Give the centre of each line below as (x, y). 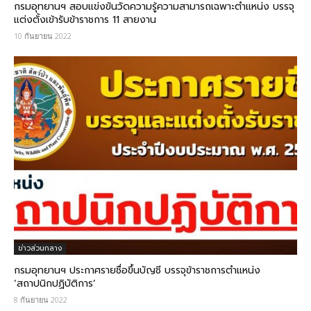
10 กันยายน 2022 (43, 35)
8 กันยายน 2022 (41, 299)
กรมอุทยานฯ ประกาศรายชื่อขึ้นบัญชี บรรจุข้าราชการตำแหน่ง (137, 270)
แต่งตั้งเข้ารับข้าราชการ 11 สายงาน (85, 19)
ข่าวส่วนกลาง (40, 248)
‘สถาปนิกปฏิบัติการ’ (55, 283)
